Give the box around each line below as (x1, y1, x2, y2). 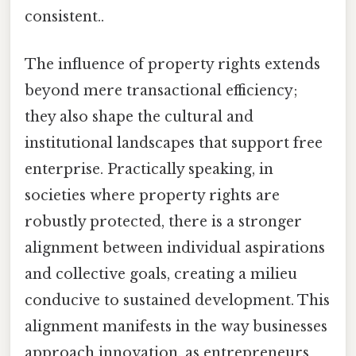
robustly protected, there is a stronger (25, 212, 302, 230)
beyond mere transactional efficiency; (25, 81, 298, 99)
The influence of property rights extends (25, 55, 320, 73)
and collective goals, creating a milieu (25, 265, 297, 283)
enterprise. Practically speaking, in (25, 160, 273, 178)
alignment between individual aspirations (25, 238, 325, 257)
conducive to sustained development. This (25, 291, 330, 309)
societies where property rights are (25, 186, 280, 204)
